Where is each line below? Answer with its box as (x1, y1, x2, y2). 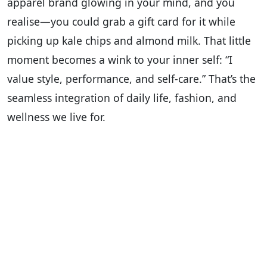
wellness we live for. (7, 110, 105, 125)
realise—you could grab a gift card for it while (7, 14, 235, 29)
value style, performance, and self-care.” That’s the (7, 72, 256, 86)
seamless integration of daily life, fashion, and (7, 91, 237, 105)
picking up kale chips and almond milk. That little (7, 33, 251, 48)
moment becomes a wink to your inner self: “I (7, 52, 232, 67)
